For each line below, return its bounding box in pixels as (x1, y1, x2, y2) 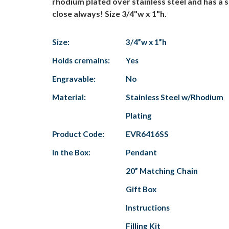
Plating (126, 111, 152, 120)
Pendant (126, 148, 157, 157)
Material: (52, 93, 86, 102)
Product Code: (52, 129, 104, 139)
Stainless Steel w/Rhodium (126, 93, 223, 102)
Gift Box (126, 185, 156, 194)
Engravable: (52, 74, 96, 83)
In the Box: (52, 148, 90, 157)
